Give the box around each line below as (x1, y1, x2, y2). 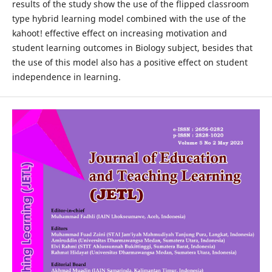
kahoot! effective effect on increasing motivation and (12, 27, 227, 39)
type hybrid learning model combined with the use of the (12, 13, 246, 25)
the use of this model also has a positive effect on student (12, 56, 248, 69)
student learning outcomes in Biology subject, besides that (12, 42, 253, 54)
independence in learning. (12, 71, 121, 83)
